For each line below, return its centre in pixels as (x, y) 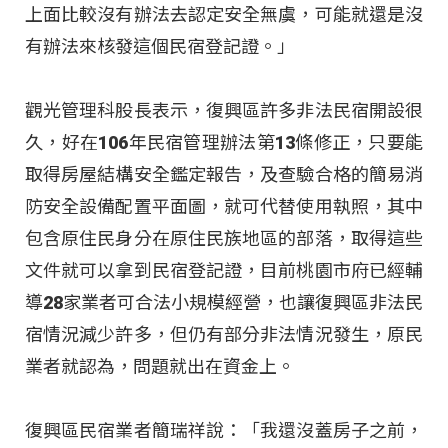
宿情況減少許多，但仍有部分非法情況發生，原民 (224, 335)
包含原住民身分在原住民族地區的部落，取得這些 (224, 239)
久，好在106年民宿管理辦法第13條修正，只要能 (224, 143)
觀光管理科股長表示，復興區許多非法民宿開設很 (224, 111)
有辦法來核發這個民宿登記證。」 (160, 46)
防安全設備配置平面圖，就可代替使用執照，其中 (224, 207)
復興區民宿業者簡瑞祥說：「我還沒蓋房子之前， (224, 431)
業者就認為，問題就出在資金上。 (160, 367)
